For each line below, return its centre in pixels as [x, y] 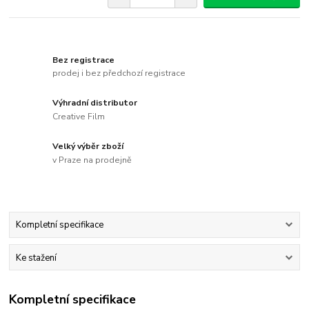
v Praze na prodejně [92, 160]
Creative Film [79, 117]
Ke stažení [36, 258]
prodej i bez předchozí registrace [119, 73]
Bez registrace [84, 60]
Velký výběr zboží [88, 147]
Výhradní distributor [95, 103]
